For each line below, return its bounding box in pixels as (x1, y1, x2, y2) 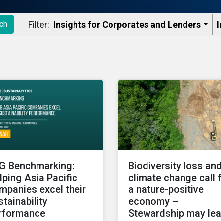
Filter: (28, 19, 49, 30)
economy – (128, 195, 179, 208)
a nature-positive (128, 184, 204, 196)
